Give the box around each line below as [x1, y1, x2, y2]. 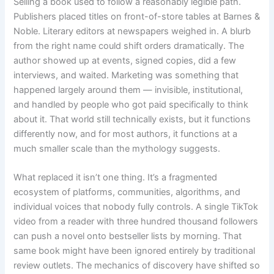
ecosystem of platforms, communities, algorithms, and [13, 187, 241, 198]
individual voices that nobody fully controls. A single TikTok [13, 201, 259, 213]
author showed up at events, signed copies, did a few [13, 54, 237, 66]
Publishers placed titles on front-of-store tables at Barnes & [13, 10, 261, 22]
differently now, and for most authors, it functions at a [13, 128, 238, 139]
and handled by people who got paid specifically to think [13, 98, 249, 110]
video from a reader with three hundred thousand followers [13, 216, 259, 228]
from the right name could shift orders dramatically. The [13, 40, 245, 51]
